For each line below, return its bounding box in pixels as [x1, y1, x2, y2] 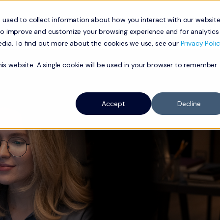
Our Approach [131, 21, 176, 29]
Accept [102, 99, 125, 109]
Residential [30, 21, 65, 29]
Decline [177, 99, 201, 109]
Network [84, 21, 112, 29]
